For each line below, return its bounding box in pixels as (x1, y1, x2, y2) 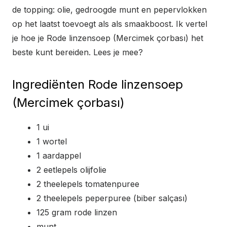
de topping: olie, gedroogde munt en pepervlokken (12, 4, 207, 15)
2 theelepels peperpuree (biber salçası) (36, 193, 187, 203)
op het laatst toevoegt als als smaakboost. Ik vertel (12, 18, 207, 29)
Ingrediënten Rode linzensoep (12, 77, 183, 92)
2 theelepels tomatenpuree (36, 178, 139, 189)
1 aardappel (36, 150, 81, 161)
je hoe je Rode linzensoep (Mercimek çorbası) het (12, 32, 203, 43)
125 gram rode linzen (36, 207, 117, 217)
